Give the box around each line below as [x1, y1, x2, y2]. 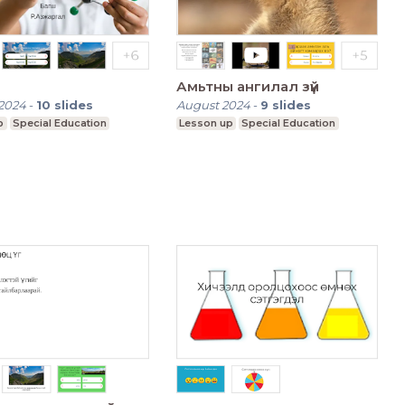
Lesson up [178, 116, 233, 129]
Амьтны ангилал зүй [175, 77, 319, 95]
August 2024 [175, 97, 250, 112]
